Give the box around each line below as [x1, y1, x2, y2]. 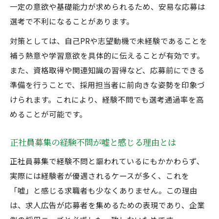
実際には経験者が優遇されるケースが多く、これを [10, 170, 189, 181]
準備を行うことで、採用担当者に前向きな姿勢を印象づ [10, 79, 205, 90]
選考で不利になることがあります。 [10, 16, 134, 26]
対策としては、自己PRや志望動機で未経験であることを [10, 35, 207, 46]
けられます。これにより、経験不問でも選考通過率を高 [10, 94, 204, 105]
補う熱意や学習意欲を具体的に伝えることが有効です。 [10, 50, 204, 61]
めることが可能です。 [10, 109, 87, 119]
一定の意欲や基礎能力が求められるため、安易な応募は [10, 1, 205, 12]
